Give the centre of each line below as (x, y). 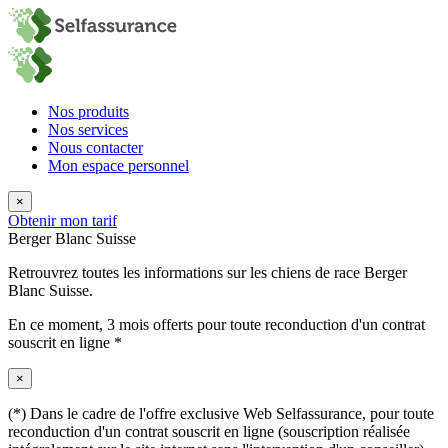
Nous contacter (95, 147)
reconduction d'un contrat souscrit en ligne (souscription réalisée (209, 431)
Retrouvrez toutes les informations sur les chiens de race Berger (207, 272)
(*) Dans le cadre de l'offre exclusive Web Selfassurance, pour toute (221, 413)
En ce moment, (57, 324)
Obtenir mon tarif (62, 220)
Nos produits (88, 111)
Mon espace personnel (118, 165)
